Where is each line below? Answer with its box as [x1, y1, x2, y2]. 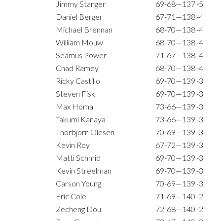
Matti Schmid [56, 153, 101, 163]
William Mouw [56, 37, 103, 47]
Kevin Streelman [56, 166, 111, 176]
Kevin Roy [56, 140, 90, 150]
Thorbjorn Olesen [56, 127, 114, 137]
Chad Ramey [56, 63, 99, 73]
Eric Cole [56, 191, 86, 201]
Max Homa [56, 102, 93, 111]
